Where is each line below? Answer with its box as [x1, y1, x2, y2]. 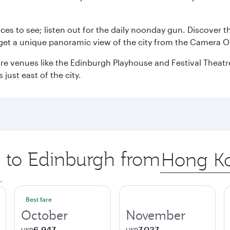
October [21, 207, 68, 223]
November [126, 207, 186, 223]
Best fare [26, 196, 52, 203]
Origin [160, 147, 184, 157]
